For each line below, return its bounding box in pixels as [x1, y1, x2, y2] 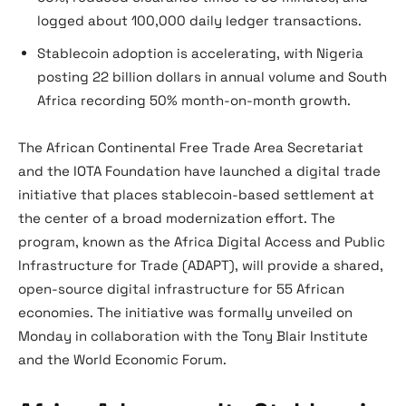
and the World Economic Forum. [18, 351, 227, 368]
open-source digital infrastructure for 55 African [18, 280, 344, 297]
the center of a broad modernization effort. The [18, 209, 335, 227]
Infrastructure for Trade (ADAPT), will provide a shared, [18, 256, 383, 274]
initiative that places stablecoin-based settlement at [18, 186, 374, 203]
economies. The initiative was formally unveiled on [18, 304, 353, 321]
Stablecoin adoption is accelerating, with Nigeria [37, 44, 363, 62]
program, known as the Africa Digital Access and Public [18, 233, 385, 250]
